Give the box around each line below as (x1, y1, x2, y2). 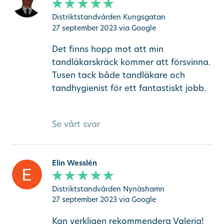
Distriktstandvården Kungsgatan (51, 11, 165, 21)
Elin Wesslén (51, 158, 97, 168)
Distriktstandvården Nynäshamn (51, 183, 164, 193)
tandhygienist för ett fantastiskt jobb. (51, 82, 206, 94)
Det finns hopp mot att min (51, 43, 163, 55)
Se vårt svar (51, 117, 100, 129)
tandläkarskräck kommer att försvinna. (51, 56, 210, 68)
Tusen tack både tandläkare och (51, 69, 185, 81)
